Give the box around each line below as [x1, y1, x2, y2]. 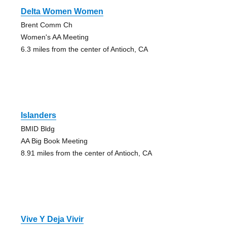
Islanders [20, 111, 56, 120]
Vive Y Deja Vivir [20, 215, 84, 224]
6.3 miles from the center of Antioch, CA [20, 45, 148, 54]
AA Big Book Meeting [20, 137, 88, 145]
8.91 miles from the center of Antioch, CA [20, 149, 152, 158]
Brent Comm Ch [20, 21, 72, 29]
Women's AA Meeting [20, 33, 89, 42]
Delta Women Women [20, 7, 103, 16]
